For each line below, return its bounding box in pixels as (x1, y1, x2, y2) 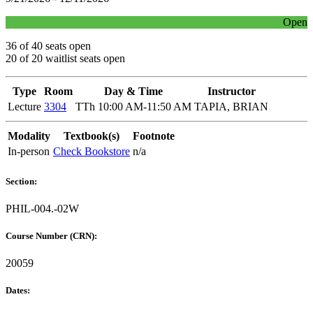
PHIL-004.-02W (6, 202, 79, 214)
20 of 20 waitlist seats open (6, 52, 125, 65)
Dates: (6, 285, 32, 296)
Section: (6, 175, 39, 187)
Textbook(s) (64, 130, 119, 143)
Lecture (8, 101, 41, 113)
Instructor (207, 85, 256, 98)
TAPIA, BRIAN (194, 101, 268, 113)
